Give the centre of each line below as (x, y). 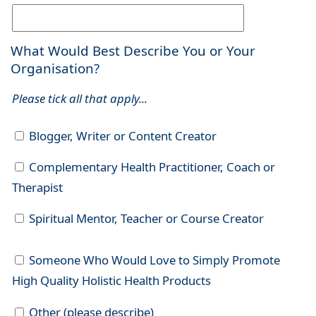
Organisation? (55, 69)
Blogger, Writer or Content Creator (121, 136)
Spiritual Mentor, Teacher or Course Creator (145, 219)
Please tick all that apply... (79, 99)
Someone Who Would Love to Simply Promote (153, 260)
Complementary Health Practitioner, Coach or (150, 167)
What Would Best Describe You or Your (133, 51)
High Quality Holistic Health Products (111, 281)
